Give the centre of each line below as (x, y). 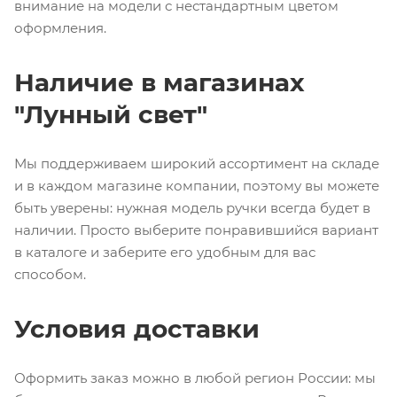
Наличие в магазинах (160, 82)
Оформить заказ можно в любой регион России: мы (195, 378)
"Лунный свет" (111, 114)
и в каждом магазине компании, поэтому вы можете (197, 185)
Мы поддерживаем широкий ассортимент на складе (197, 163)
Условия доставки (137, 328)
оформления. (60, 27)
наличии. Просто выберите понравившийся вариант (196, 230)
